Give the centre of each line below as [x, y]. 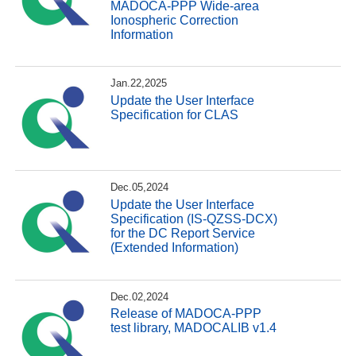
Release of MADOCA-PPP [186, 314]
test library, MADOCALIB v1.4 [194, 328]
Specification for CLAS [175, 114]
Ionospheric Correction [175, 20]
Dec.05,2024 [140, 188]
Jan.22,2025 [139, 83]
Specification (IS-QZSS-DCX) [194, 219]
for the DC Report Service [183, 233]
